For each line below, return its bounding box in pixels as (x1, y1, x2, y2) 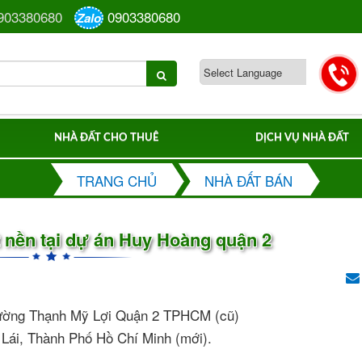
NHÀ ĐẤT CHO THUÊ (54, 133, 158, 143)
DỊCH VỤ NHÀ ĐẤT (255, 133, 349, 143)
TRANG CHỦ (76, 170, 157, 192)
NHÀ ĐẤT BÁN (204, 170, 293, 192)
